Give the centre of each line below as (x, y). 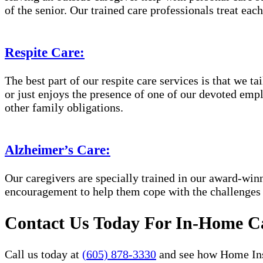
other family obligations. (64, 108)
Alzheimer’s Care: (58, 149)
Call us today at (43, 254)
